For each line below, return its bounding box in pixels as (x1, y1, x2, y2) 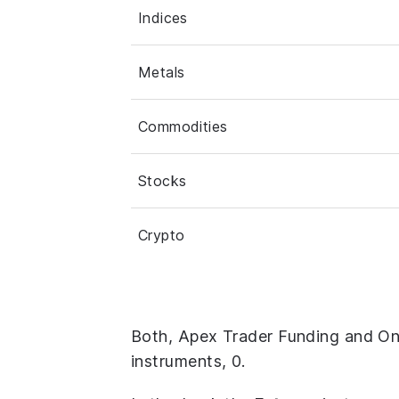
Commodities (138, 118, 228, 136)
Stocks (138, 172, 187, 191)
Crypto (138, 226, 185, 245)
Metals (138, 63, 185, 82)
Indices (138, 9, 188, 28)
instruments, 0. (131, 352, 246, 371)
